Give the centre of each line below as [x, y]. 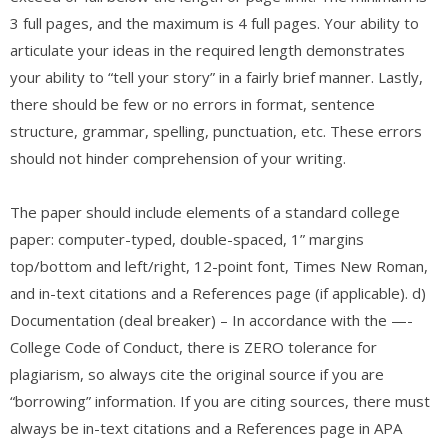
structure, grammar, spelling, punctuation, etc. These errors [216, 130]
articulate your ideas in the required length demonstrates [207, 49]
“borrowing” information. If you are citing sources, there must [220, 400]
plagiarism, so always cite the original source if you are [197, 373]
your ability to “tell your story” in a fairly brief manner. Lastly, [216, 76]
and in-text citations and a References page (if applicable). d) [218, 292]
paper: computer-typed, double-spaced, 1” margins [187, 238]
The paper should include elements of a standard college [205, 211]
